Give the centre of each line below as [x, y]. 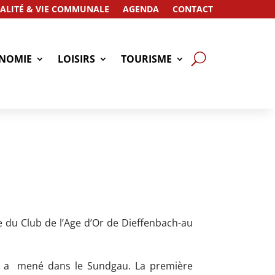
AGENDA [141, 9]
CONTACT [193, 9]
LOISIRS [77, 59]
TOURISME [147, 59]
